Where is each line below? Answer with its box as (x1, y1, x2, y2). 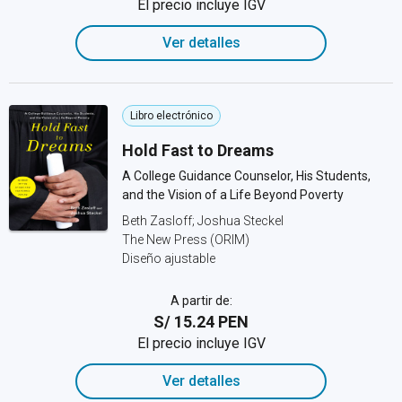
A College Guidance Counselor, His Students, (122, 169, 371, 183)
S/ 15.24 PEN (153, 312, 249, 331)
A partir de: (170, 293, 232, 308)
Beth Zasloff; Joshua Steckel (122, 214, 284, 228)
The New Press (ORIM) (122, 232, 249, 247)
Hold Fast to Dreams (122, 141, 274, 160)
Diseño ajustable (122, 251, 215, 266)
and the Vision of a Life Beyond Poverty (122, 188, 344, 202)
